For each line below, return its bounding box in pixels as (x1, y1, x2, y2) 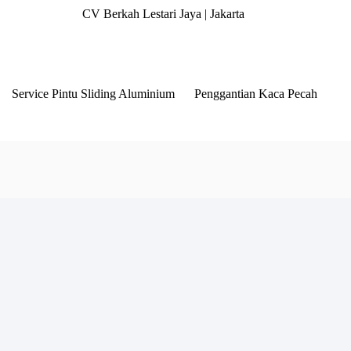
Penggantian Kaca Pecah (194, 87, 317, 100)
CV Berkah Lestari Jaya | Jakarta (82, 7, 248, 20)
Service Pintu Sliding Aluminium (12, 87, 175, 100)
